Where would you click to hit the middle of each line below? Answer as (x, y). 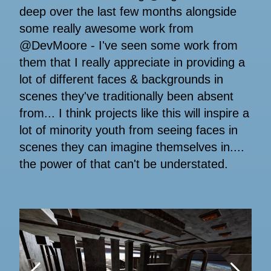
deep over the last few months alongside (128, 12)
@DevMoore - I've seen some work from (129, 46)
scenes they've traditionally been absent (126, 96)
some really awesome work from (106, 29)
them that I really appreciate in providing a (132, 63)
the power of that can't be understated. (124, 164)
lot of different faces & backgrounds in (121, 80)
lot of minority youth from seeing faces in (129, 130)
